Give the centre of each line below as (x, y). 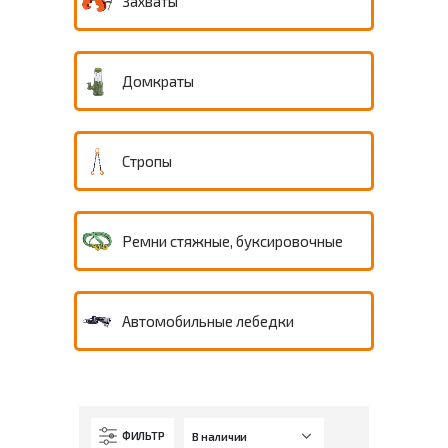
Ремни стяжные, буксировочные (232, 241)
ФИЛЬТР (143, 435)
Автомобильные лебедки (208, 321)
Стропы (147, 161)
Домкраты (158, 81)
